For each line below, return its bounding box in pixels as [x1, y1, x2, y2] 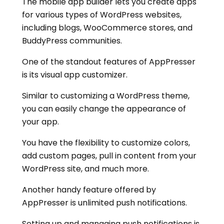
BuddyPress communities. [22, 35, 122, 47]
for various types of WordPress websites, [22, 9, 181, 21]
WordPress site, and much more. [22, 163, 149, 175]
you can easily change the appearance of [22, 103, 186, 115]
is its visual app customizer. [22, 69, 127, 81]
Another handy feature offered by [22, 184, 156, 196]
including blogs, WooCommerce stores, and [22, 22, 192, 34]
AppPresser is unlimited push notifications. [22, 197, 187, 209]
